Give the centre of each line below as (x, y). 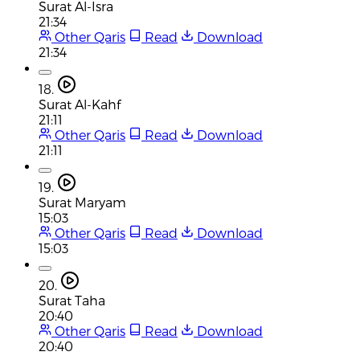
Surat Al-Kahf (80, 104)
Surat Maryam (82, 202)
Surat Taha (72, 300)
